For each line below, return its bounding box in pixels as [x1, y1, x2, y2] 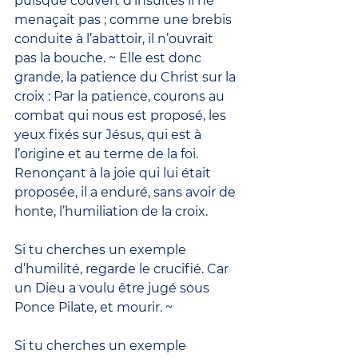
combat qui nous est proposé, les [14, 107, 229, 123]
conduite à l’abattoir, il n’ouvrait [14, 30, 217, 46]
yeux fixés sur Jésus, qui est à [14, 126, 205, 142]
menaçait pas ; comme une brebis [14, 11, 235, 27]
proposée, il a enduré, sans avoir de [14, 184, 239, 200]
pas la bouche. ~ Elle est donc [14, 50, 205, 66]
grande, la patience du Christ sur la [14, 69, 239, 85]
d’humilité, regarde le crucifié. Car [14, 261, 232, 276]
